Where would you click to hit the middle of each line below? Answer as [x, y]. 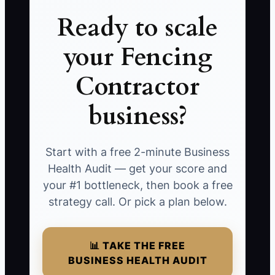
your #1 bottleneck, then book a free [137, 185]
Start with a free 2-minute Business [137, 152]
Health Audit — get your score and [137, 169]
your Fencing [137, 58]
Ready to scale [137, 28]
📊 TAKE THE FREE [137, 246]
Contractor [137, 87]
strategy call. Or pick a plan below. [137, 202]
